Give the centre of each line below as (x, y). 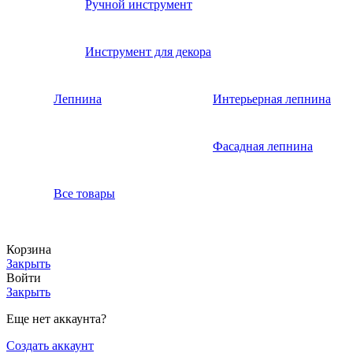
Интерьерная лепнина (272, 98)
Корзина (29, 249)
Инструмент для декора (148, 51)
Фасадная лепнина (263, 146)
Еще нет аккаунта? (56, 318)
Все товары (84, 193)
